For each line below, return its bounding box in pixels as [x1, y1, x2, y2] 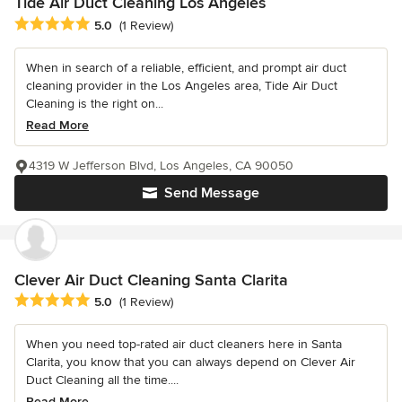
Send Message [164, 183, 259, 202]
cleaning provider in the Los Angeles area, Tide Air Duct [26, 77, 337, 93]
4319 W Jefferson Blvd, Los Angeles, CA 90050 [29, 157, 293, 173]
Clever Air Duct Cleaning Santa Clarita [14, 269, 288, 290]
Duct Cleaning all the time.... [26, 371, 179, 388]
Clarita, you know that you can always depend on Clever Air [26, 354, 355, 370]
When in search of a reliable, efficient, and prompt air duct [26, 59, 346, 75]
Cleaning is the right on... [26, 95, 163, 111]
